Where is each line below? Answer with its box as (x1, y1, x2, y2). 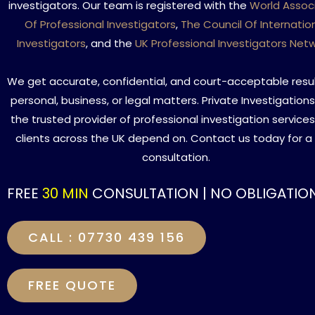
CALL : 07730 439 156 (28, 229, 185, 246)
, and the (86, 36, 135, 51)
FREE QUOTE (28, 276, 116, 294)
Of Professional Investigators (25, 17, 176, 32)
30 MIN (42, 184, 89, 203)
